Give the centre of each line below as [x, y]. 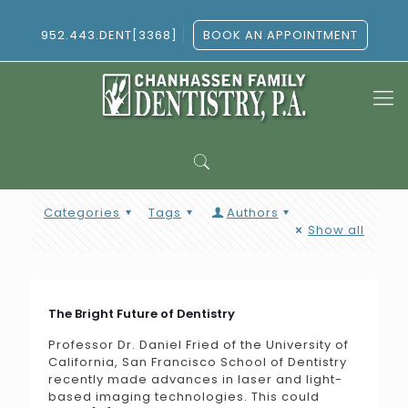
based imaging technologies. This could [184, 397]
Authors [252, 213]
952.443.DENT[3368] [109, 35]
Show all [336, 230]
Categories [82, 213]
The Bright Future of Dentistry [142, 314]
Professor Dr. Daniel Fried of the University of [199, 345]
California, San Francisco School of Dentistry [198, 362]
